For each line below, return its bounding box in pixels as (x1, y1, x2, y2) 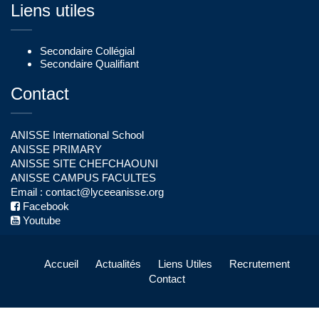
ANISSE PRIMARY (11, 143, 102, 155)
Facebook (20, 200, 69, 212)
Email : (11, 186, 46, 198)
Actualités (95, 258, 141, 270)
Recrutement (229, 258, 290, 270)
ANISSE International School (11, 129, 144, 141)
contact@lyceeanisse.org (46, 186, 164, 198)
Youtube (20, 214, 61, 226)
